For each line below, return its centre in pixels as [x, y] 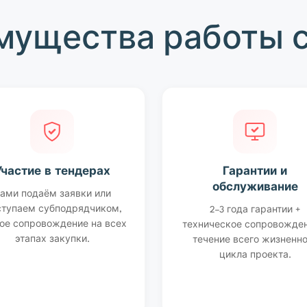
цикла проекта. [255, 256]
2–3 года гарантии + [255, 210]
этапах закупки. [52, 240]
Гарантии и [255, 172]
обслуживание [255, 188]
